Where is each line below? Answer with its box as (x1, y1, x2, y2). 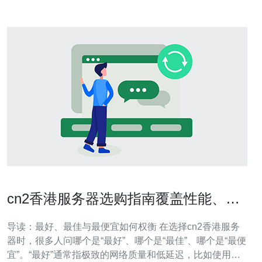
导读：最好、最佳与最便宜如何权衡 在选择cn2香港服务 (7, 222, 240, 232)
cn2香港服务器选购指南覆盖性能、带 (7, 191, 240, 206)
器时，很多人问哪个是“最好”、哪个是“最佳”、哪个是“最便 (7, 236, 246, 246)
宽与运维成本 (7, 209, 91, 225)
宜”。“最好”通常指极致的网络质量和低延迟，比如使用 (7, 250, 231, 260)
